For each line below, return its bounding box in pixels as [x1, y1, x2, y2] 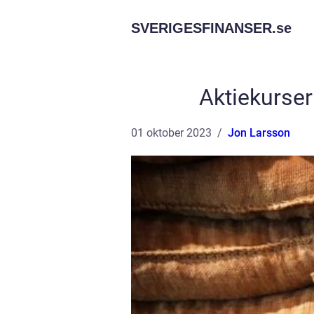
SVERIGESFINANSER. [131, 20, 276, 36]
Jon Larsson [228, 126, 290, 139]
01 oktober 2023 [131, 126, 212, 139]
